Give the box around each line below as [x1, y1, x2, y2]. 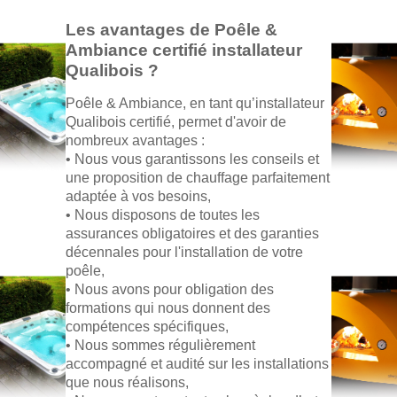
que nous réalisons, [66, 374, 189, 390]
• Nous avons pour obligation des [66, 281, 274, 297]
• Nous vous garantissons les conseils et [66, 151, 319, 167]
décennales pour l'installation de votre [66, 244, 303, 260]
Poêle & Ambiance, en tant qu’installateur [66, 95, 324, 111]
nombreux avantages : [66, 132, 205, 148]
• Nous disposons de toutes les [66, 206, 260, 222]
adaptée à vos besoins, [66, 188, 211, 204]
